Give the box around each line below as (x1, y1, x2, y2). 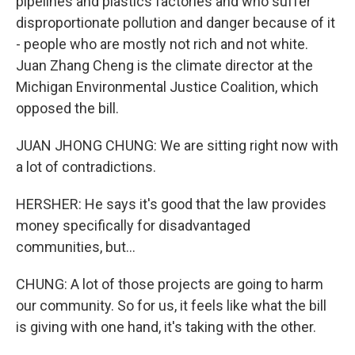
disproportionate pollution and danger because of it (16, 14, 335, 31)
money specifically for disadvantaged (16, 217, 250, 234)
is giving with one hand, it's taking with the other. (16, 319, 316, 335)
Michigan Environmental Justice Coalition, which (16, 78, 319, 95)
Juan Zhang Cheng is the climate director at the (16, 57, 313, 74)
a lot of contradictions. (16, 158, 156, 175)
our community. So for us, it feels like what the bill (16, 297, 326, 314)
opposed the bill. (16, 100, 119, 116)
